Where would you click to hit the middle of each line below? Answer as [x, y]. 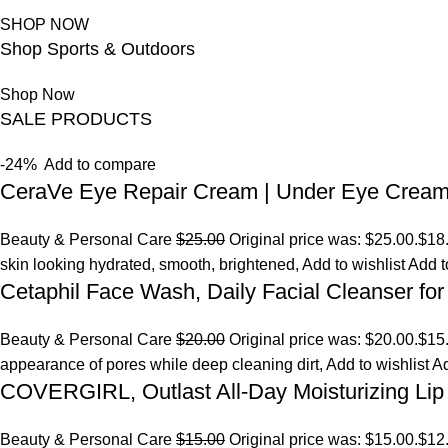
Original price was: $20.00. [321, 339]
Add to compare [100, 164]
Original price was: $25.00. [321, 239]
